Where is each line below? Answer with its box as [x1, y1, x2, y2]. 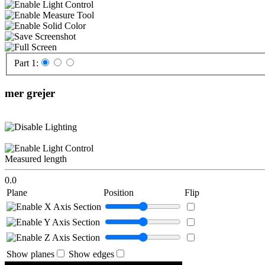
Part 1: [14, 58, 38, 69]
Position [104, 187, 134, 198]
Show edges [69, 248, 114, 259]
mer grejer [5, 87, 55, 99]
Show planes [7, 248, 54, 259]
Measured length [5, 153, 67, 164]
